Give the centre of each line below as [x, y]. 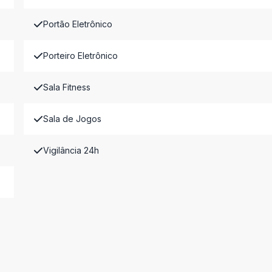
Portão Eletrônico [77, 24]
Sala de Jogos [72, 119]
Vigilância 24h [71, 150]
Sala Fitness [66, 87]
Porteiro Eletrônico [80, 56]
